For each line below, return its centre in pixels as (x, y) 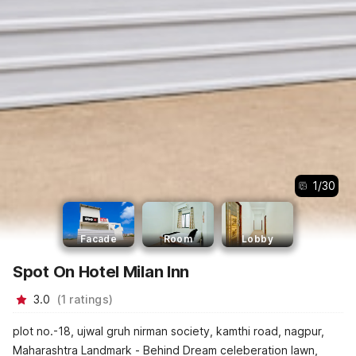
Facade (99, 238)
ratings (89, 299)
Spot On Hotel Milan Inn (101, 271)
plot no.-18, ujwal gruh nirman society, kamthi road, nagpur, (168, 331)
